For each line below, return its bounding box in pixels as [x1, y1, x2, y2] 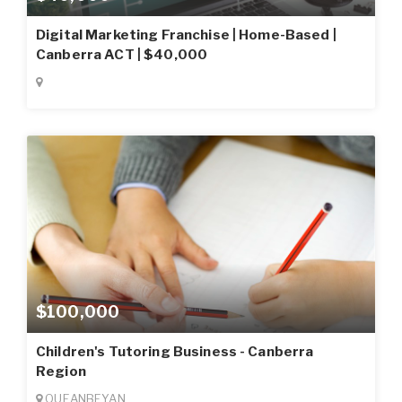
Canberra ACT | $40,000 [36, 46, 208, 63]
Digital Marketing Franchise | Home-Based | [36, 26, 336, 43]
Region [36, 363, 86, 380]
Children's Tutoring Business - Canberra [36, 343, 314, 360]
